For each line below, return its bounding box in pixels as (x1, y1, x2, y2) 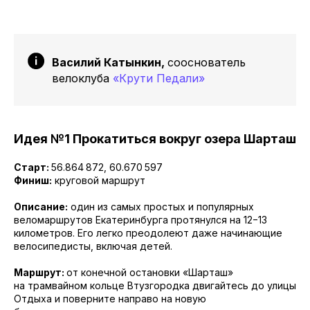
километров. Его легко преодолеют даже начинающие (14, 227, 282, 239)
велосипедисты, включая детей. (14, 240, 172, 252)
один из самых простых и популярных (68, 201, 254, 212)
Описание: (14, 201, 68, 212)
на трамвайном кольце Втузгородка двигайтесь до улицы (14, 280, 296, 291)
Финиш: (14, 174, 52, 186)
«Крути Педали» (113, 71, 205, 85)
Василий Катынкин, (52, 55, 167, 69)
